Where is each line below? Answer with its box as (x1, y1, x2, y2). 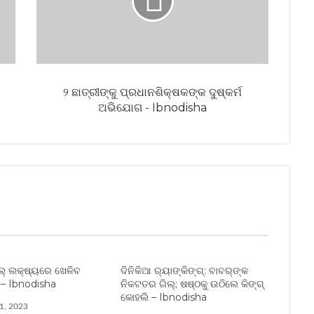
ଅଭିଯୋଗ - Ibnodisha (98, 100, 207, 114)
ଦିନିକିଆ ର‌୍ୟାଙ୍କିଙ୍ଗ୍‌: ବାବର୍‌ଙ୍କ (121, 264, 249, 277)
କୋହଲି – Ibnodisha (121, 290, 207, 303)
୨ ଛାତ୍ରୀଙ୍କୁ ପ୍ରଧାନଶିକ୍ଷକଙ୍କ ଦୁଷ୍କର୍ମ (63, 85, 242, 99)
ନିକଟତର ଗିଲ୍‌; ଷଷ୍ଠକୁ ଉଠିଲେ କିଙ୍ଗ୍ (121, 277, 265, 290)
